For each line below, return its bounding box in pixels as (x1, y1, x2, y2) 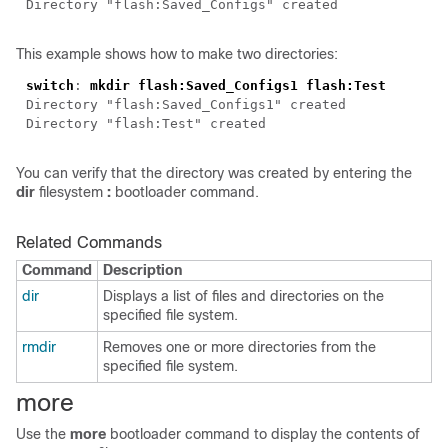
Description (103, 262, 182, 278)
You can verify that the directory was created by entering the (16, 165, 412, 181)
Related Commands (16, 234, 162, 251)
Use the (16, 426, 70, 442)
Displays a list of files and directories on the (103, 288, 384, 304)
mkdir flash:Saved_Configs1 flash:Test (90, 78, 386, 93)
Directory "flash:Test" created (26, 116, 266, 131)
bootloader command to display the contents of (106, 426, 420, 442)
